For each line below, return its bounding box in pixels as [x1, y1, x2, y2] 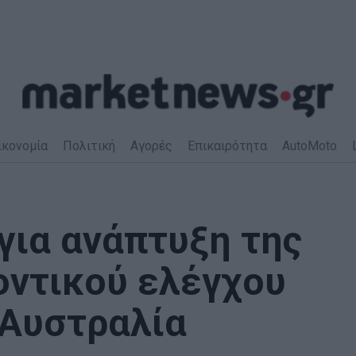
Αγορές [130, 137, 172, 153]
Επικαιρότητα [187, 137, 267, 153]
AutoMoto [281, 137, 337, 153]
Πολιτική [62, 137, 115, 153]
